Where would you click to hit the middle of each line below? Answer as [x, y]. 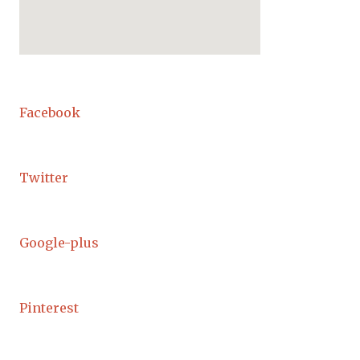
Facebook [50, 112]
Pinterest [49, 308]
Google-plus [59, 243]
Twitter [44, 178]
